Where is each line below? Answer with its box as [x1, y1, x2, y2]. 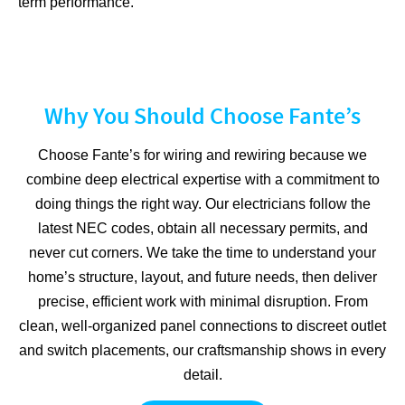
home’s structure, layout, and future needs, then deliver [28, 269, 377, 286]
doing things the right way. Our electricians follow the [34, 196, 371, 212]
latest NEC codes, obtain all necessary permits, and [37, 221, 368, 237]
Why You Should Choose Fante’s [44, 100, 361, 131]
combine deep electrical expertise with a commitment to [25, 172, 380, 188]
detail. [183, 367, 222, 383]
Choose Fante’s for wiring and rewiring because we [38, 147, 367, 164]
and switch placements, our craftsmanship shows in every [19, 343, 386, 359]
